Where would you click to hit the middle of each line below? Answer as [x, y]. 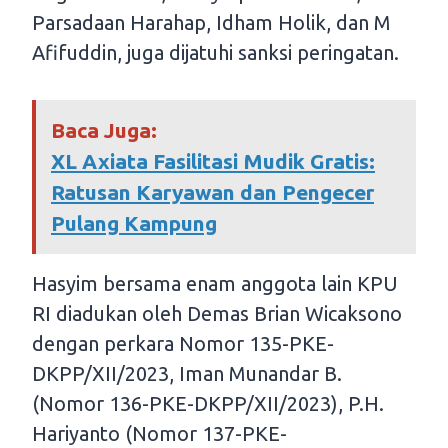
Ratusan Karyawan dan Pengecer [212, 192]
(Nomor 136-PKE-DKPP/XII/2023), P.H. [208, 404]
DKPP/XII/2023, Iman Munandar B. [187, 374]
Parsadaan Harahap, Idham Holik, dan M [211, 23]
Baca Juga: [104, 130]
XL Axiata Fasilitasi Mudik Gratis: [213, 161]
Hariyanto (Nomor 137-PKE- [159, 434]
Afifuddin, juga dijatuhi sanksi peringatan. [215, 53]
